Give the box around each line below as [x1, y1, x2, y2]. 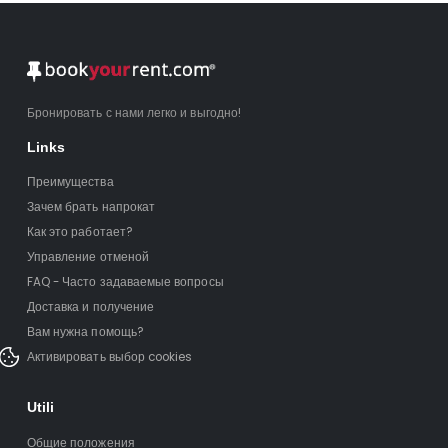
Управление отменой [26, 249, 149, 266]
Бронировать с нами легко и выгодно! [26, 105, 241, 122]
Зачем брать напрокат [26, 199, 156, 216]
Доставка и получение [26, 299, 155, 316]
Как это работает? [26, 224, 133, 241]
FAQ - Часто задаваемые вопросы [26, 274, 224, 291]
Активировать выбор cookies [26, 349, 193, 366]
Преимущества [26, 174, 114, 191]
